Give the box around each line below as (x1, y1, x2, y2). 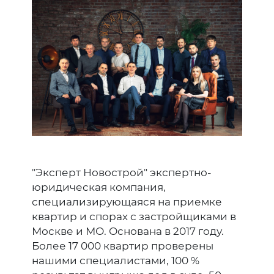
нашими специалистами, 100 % (32, 254, 199, 267)
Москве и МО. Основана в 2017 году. (32, 224, 224, 237)
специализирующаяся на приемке (32, 195, 222, 208)
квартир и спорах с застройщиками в (32, 210, 236, 223)
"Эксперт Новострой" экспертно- (32, 166, 212, 179)
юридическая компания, (32, 180, 166, 193)
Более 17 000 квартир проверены (32, 239, 213, 252)
